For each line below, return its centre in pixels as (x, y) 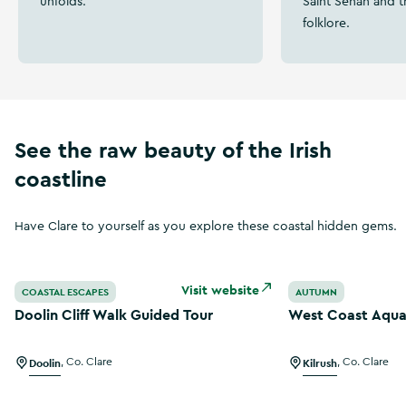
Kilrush (320, 363)
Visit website (221, 290)
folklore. (326, 23)
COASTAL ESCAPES (65, 291)
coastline (61, 179)
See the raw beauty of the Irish (173, 150)
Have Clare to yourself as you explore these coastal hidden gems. (206, 226)
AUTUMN (317, 291)
